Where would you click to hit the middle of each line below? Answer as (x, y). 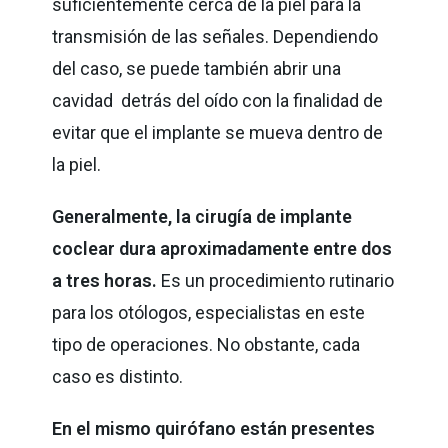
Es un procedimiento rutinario (278, 280)
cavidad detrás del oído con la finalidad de (218, 100)
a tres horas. (107, 280)
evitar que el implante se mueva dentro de (218, 132)
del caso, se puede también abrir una (197, 68)
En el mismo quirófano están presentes (214, 428)
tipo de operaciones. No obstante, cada (206, 344)
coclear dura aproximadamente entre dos (222, 248)
